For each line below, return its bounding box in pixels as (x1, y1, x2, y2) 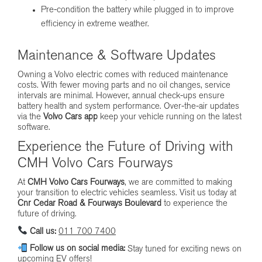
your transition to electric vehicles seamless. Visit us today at (18, 189, 236, 198)
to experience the (161, 199, 227, 209)
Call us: (27, 227, 57, 236)
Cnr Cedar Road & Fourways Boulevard (18, 199, 161, 209)
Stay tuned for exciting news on (125, 244, 242, 254)
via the (18, 113, 43, 122)
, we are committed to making (125, 178, 232, 188)
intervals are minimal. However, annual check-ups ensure (18, 92, 225, 101)
